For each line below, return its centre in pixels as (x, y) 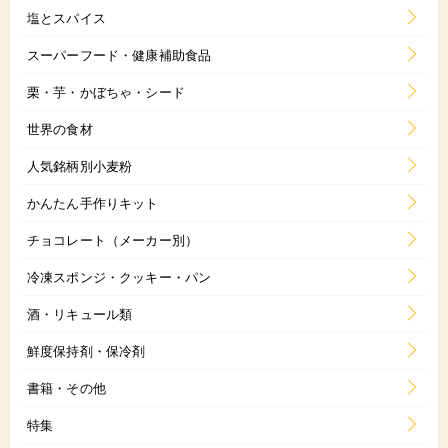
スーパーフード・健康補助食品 (119, 55)
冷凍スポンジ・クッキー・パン (119, 277)
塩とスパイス (66, 18)
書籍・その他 (66, 388)
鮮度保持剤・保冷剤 (86, 351)
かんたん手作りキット (93, 203)
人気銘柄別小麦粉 (80, 166)
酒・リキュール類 (80, 314)
